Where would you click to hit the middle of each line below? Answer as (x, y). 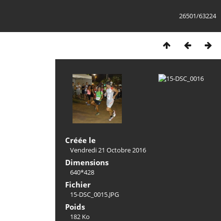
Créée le (80, 140)
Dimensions (87, 162)
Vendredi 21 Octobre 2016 (108, 150)
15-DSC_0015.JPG (94, 194)
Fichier (78, 184)
